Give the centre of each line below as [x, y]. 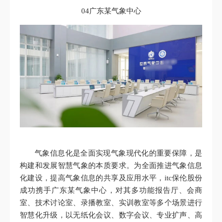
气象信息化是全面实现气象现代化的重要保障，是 [118, 153]
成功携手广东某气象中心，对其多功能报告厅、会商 [111, 190]
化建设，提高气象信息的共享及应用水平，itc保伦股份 [111, 178]
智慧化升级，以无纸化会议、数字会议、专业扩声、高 [111, 215]
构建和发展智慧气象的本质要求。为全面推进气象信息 [111, 165]
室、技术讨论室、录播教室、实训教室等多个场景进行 [111, 202]
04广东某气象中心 [111, 11]
